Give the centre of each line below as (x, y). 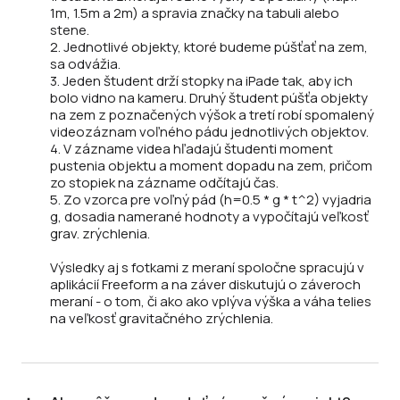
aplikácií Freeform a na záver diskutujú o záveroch (205, 285)
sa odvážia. (85, 64)
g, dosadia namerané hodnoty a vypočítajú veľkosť (209, 217)
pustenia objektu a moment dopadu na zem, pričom (211, 166)
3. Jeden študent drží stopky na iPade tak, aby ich (201, 81)
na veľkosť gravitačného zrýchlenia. (162, 319)
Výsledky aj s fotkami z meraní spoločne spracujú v (207, 268)
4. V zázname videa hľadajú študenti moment (192, 149)
